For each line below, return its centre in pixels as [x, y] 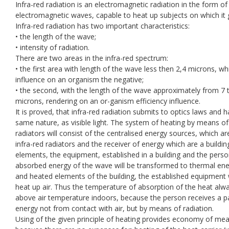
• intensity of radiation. [52, 47]
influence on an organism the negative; [79, 79]
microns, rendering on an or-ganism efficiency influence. [108, 101]
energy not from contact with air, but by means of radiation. [114, 208]
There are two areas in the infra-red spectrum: [92, 58]
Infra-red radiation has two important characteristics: [102, 26]
